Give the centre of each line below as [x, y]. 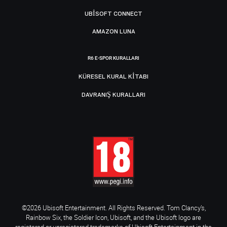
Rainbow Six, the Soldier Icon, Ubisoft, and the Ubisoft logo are [113, 218]
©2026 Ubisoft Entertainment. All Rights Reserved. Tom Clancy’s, [113, 208]
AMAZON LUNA [113, 32]
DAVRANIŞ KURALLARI [113, 94]
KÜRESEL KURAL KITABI [113, 77]
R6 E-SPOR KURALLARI [113, 58]
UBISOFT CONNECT [113, 13]
